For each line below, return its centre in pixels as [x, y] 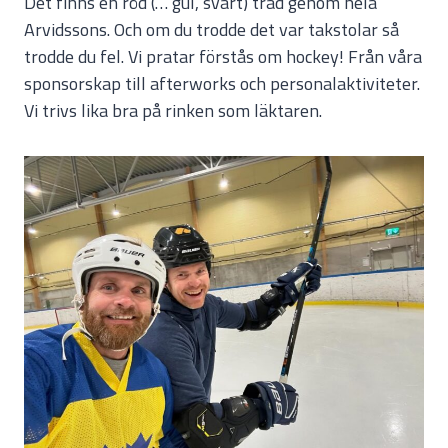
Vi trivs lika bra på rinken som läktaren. [173, 110]
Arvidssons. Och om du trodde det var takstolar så [211, 29]
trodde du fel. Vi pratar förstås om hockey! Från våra [223, 56]
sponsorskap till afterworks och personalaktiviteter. [222, 83]
